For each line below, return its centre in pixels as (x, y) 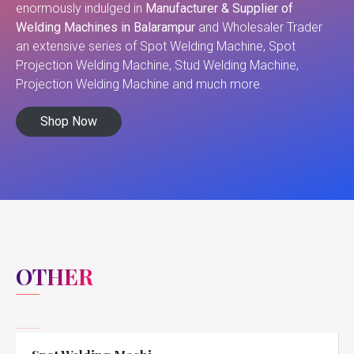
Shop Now (69, 122)
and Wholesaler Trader (260, 28)
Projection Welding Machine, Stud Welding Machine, (157, 66)
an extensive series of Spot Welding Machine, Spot (156, 47)
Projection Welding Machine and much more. (139, 85)
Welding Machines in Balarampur (107, 28)
